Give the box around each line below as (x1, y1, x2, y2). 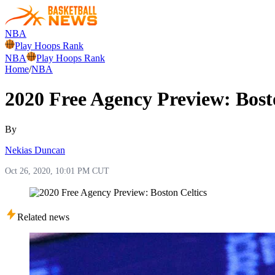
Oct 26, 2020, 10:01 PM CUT (5, 166, 109, 176)
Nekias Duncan (5, 144, 65, 155)
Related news (17, 211, 69, 222)
